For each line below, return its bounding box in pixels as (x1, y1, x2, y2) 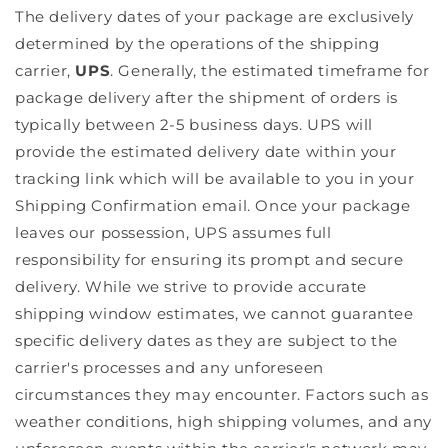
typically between (15, 114, 160, 134)
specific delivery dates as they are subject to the (15, 330, 399, 350)
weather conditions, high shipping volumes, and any (15, 411, 433, 431)
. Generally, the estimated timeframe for (110, 60, 430, 80)
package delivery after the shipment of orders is (15, 87, 398, 107)
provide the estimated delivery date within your (15, 141, 397, 161)
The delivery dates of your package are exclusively (15, 6, 415, 26)
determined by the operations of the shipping (15, 33, 380, 53)
